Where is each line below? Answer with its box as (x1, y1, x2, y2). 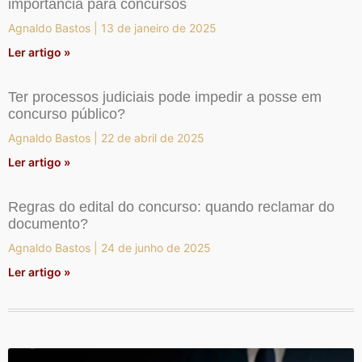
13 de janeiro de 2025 (98, 20, 217, 35)
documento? (8, 215, 88, 232)
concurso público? (8, 105, 125, 122)
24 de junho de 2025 (98, 240, 211, 255)
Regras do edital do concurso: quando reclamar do (8, 198, 335, 215)
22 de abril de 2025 (98, 130, 204, 145)
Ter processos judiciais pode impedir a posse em (8, 88, 322, 105)
